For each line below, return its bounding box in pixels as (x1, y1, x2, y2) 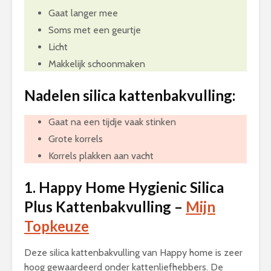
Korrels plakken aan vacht (48, 150, 154, 162)
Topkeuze (24, 217, 89, 235)
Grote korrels (48, 133, 103, 145)
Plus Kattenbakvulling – (24, 198, 186, 215)
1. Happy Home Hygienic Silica (24, 178, 224, 196)
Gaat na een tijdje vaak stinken (48, 116, 176, 128)
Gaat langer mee (48, 7, 118, 19)
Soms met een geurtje (48, 24, 141, 36)
